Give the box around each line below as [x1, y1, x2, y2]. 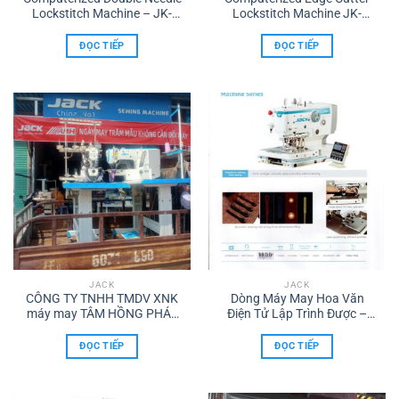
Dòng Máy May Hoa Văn [230, 291, 364, 306]
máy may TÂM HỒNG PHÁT [27, 306, 177, 322]
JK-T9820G [265, 322, 329, 337]
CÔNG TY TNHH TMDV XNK [26, 291, 178, 306]
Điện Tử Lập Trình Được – [227, 306, 367, 322]
